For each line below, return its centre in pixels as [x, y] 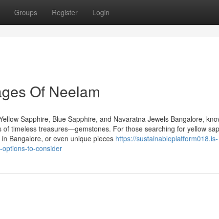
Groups [26, 12]
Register [65, 12]
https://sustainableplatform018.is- [167, 138]
